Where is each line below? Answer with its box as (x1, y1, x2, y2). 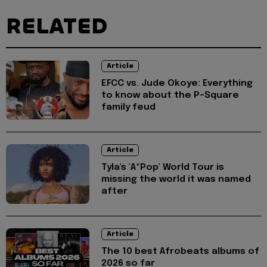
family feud (101, 103, 156, 113)
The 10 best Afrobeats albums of (101, 247, 259, 257)
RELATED (6, 12, 107, 41)
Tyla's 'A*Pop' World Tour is (101, 163, 224, 173)
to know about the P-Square (101, 91, 239, 101)
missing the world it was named (101, 175, 251, 185)
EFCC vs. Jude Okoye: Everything (101, 79, 253, 89)
